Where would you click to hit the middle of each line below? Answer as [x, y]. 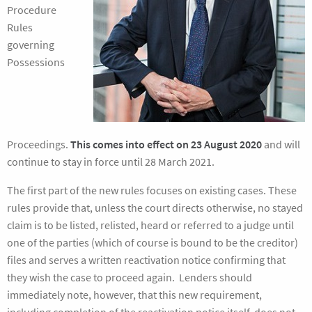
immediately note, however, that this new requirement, [134, 295]
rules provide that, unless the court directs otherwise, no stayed [155, 208]
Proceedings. [39, 144]
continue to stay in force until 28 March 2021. [111, 162]
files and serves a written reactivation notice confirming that [146, 260]
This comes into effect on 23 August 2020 [167, 144]
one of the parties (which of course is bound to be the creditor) [153, 242]
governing [31, 45]
